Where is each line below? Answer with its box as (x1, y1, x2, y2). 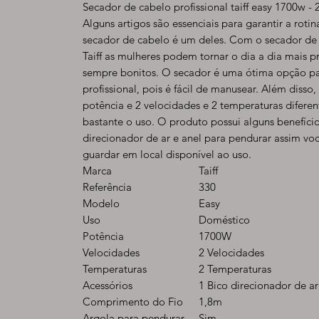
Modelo (83, 197, 120, 210)
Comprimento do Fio (83, 295, 183, 308)
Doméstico (199, 213, 250, 226)
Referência (83, 180, 132, 194)
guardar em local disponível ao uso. (83, 147, 251, 161)
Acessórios (83, 278, 132, 292)
